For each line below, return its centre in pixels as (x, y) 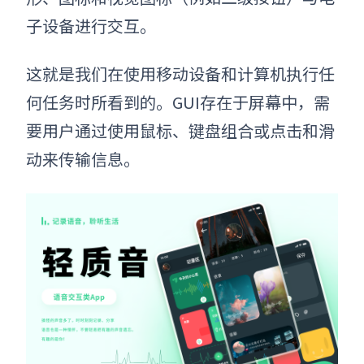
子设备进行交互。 (91, 26)
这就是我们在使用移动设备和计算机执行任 (180, 74)
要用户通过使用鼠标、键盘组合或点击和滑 (180, 131)
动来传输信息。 (83, 159)
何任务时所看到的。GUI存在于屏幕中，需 (178, 102)
